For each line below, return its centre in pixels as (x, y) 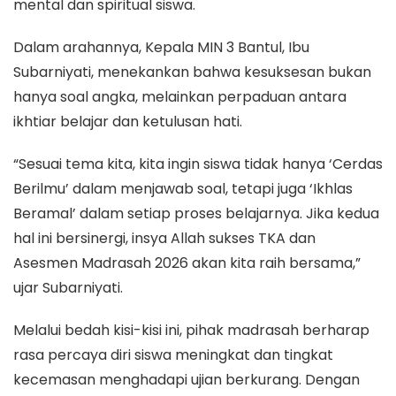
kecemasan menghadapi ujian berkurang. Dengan (187, 379)
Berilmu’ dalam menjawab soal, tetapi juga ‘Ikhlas (183, 188)
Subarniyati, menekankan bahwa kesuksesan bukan (192, 72)
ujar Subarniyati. (68, 287)
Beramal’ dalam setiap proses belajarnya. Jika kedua (196, 213)
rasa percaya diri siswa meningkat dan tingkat (173, 354)
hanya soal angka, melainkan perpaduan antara (180, 96)
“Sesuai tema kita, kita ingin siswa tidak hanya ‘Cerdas (198, 164)
